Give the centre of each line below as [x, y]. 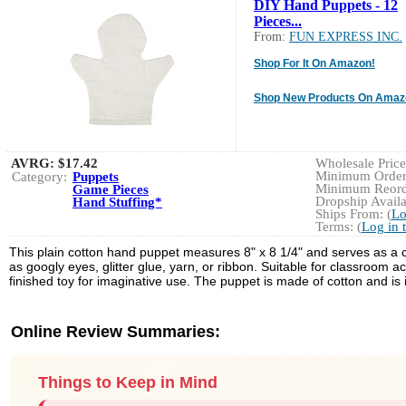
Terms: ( [338, 226]
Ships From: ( [353, 213]
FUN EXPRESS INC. [346, 36]
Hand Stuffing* [117, 202]
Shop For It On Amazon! [314, 63]
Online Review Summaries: [116, 331]
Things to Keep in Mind [128, 382]
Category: [39, 176]
